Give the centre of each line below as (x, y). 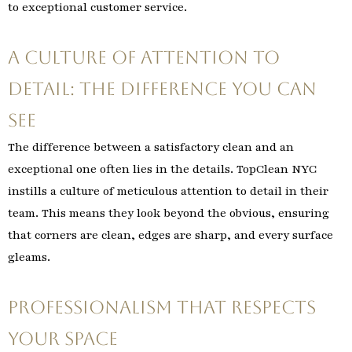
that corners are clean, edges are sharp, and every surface (170, 235)
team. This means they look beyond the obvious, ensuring (169, 213)
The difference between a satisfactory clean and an (151, 147)
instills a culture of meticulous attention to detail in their (168, 191)
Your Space (63, 338)
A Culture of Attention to (144, 57)
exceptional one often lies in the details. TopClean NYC (162, 169)
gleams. (29, 257)
